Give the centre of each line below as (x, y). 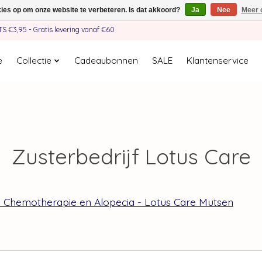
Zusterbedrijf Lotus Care (131, 156)
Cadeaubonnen (106, 61)
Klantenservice (217, 61)
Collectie (34, 61)
